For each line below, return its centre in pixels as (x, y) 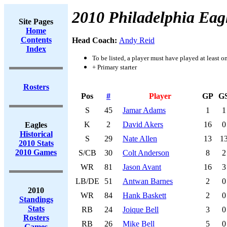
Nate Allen (140, 139)
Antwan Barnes (148, 181)
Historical (36, 134)
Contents (36, 40)
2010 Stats (36, 143)
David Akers (143, 124)
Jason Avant (142, 167)
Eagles (36, 125)
